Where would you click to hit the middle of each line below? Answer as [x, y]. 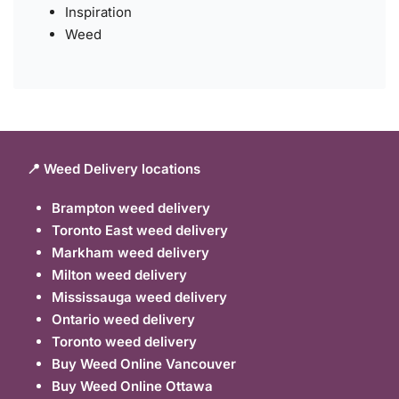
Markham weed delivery [131, 252]
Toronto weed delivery [125, 341]
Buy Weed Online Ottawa [133, 386]
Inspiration [99, 12]
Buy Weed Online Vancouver [144, 363]
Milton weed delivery [120, 274]
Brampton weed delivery [131, 208]
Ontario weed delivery [124, 319]
